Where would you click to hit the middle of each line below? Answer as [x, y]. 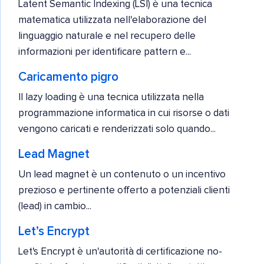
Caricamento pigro [68, 77]
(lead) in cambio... [55, 206]
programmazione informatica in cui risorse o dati [124, 113]
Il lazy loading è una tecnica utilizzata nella [111, 97]
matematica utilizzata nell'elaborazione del [112, 20]
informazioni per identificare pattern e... [105, 52]
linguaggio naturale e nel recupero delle [107, 36]
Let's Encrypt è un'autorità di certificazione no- [120, 252]
